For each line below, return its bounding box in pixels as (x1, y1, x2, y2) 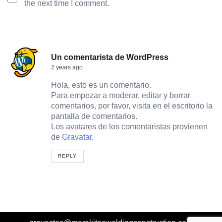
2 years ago (51, 64, 83, 71)
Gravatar (62, 133, 92, 142)
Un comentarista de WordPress (51, 53, 168, 62)
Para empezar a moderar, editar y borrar (51, 91, 190, 100)
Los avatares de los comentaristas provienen (51, 122, 208, 131)
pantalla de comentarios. (51, 112, 137, 121)
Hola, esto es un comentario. (51, 81, 151, 90)
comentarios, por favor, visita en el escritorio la (51, 102, 213, 111)
